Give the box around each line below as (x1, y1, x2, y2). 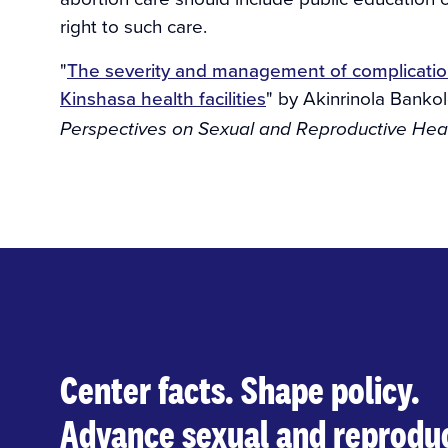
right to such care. (60, 11, 207, 39)
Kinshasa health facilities (60, 83, 266, 111)
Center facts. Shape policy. (60, 363, 420, 415)
